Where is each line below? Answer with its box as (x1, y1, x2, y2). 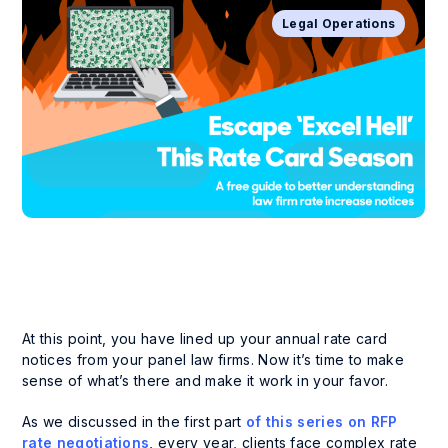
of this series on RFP (245, 412, 398, 430)
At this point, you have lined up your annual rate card (22, 329, 388, 347)
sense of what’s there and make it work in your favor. (22, 371, 388, 389)
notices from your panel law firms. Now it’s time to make (22, 350, 404, 368)
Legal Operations (282, 16, 396, 31)
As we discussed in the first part (22, 412, 246, 430)
